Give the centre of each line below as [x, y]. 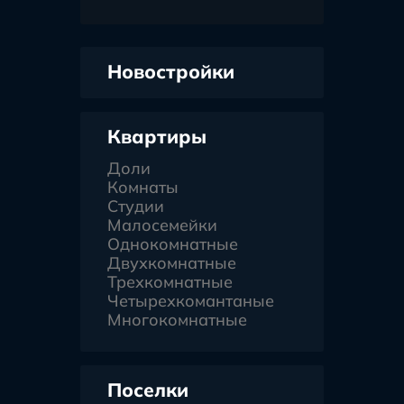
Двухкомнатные [172, 263]
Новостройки [171, 72]
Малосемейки [162, 225]
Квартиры [157, 137]
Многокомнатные [177, 320]
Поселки [148, 390]
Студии [136, 207]
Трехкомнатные [170, 282]
